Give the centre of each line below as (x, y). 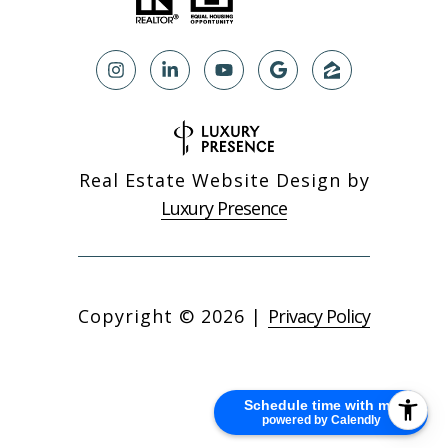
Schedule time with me (321, 405)
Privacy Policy (319, 316)
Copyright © (136, 316)
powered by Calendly (321, 420)
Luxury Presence (224, 208)
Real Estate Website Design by (224, 180)
